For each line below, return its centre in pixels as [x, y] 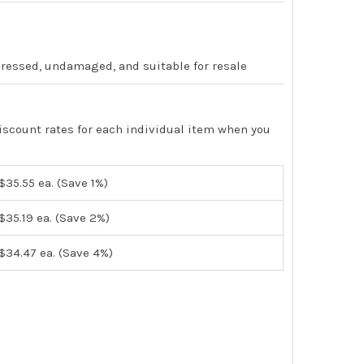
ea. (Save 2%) [72, 217]
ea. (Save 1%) [72, 182]
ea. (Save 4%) [75, 252]
